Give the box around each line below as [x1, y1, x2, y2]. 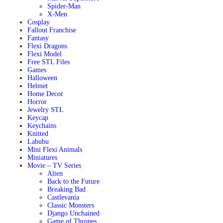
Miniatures [27, 154, 57, 161]
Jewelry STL [27, 106, 64, 113]
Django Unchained [47, 210, 100, 217]
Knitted [27, 130, 48, 137]
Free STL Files [27, 58, 70, 66]
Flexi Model [27, 50, 62, 58]
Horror [27, 98, 47, 106]
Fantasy [27, 34, 49, 42]
